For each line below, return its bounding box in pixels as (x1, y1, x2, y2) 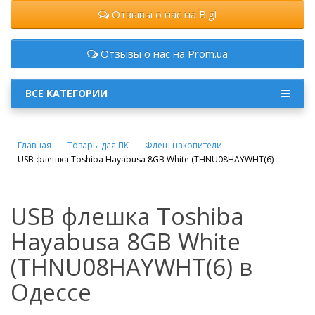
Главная (18, 139, 51, 151)
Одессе (11, 276, 91, 308)
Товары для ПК (67, 139, 129, 151)
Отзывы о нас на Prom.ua (98, 46, 228, 60)
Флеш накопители (145, 139, 222, 151)
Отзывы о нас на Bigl (109, 7, 217, 21)
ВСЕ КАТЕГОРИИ (25, 86, 108, 100)
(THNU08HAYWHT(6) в (11, 251, 252, 283)
